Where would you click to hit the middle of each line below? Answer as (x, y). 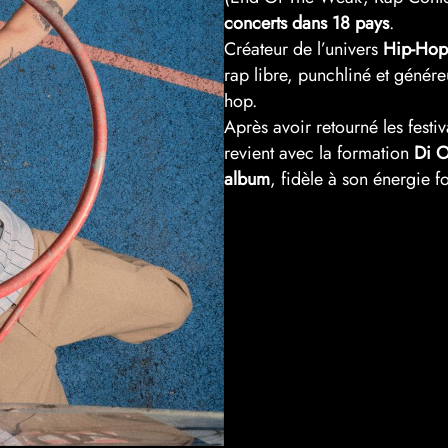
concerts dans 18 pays (306, 22)
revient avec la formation (319, 152)
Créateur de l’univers (303, 48)
